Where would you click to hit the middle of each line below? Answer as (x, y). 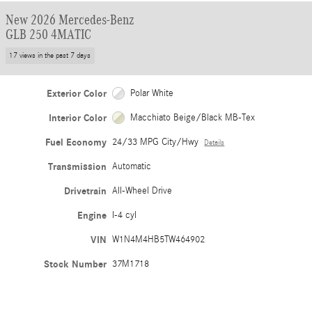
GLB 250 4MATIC (48, 34)
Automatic (132, 166)
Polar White (151, 93)
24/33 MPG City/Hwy (156, 142)
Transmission (78, 166)
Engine (92, 215)
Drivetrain (86, 191)
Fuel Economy (76, 142)
